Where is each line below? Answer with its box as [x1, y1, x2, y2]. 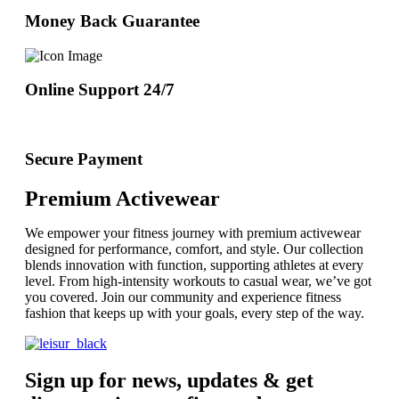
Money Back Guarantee [25, 11, 199, 30]
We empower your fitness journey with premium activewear [25, 224, 361, 240]
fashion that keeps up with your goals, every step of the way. [25, 305, 364, 321]
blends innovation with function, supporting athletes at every [25, 256, 363, 273]
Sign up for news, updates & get [25, 369, 313, 393]
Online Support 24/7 [25, 80, 175, 100]
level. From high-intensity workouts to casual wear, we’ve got [25, 273, 371, 289]
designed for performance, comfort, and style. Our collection [25, 240, 363, 256]
